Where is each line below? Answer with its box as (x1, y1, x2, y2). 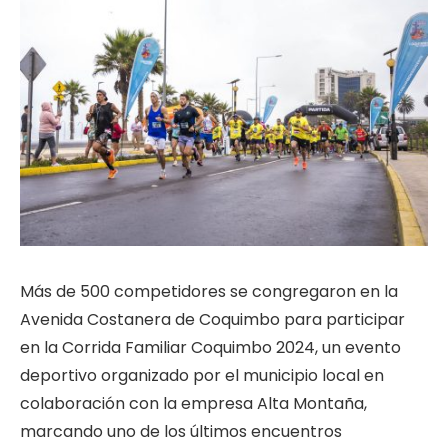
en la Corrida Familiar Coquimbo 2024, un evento (20, 335, 401, 359)
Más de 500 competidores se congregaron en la (20, 279, 398, 303)
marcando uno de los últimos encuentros (20, 419, 342, 443)
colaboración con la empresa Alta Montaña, (20, 391, 367, 415)
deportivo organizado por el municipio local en (20, 363, 384, 387)
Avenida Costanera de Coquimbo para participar (20, 307, 405, 331)
